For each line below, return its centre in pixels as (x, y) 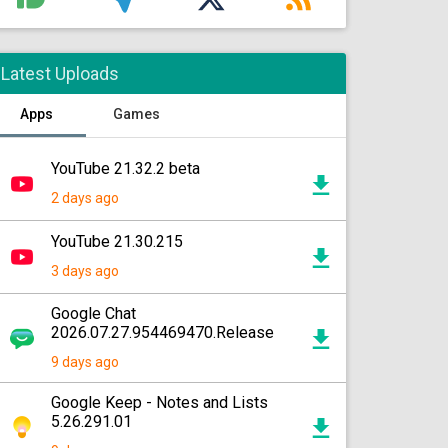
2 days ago (85, 198)
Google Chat (93, 313)
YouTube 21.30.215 (117, 241)
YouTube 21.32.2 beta (125, 168)
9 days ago (85, 362)
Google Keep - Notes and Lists (159, 402)
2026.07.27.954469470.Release (162, 332)
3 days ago (85, 271)
